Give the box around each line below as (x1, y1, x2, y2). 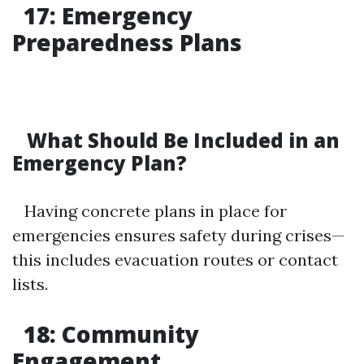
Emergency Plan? (12, 149, 187, 176)
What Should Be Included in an (22, 127, 340, 154)
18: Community (18, 318, 199, 349)
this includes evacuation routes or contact (12, 249, 338, 270)
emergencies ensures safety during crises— (12, 225, 344, 245)
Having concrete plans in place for (12, 201, 287, 221)
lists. (12, 274, 60, 294)
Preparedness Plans (12, 27, 242, 58)
